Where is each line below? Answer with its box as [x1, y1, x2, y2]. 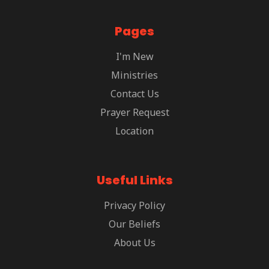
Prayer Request [100, 106, 169, 119]
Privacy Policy [104, 199, 165, 213]
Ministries [111, 68, 158, 82]
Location [115, 124, 154, 138]
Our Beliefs [109, 217, 160, 231]
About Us [113, 236, 156, 250]
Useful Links [96, 172, 173, 189]
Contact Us [110, 87, 159, 101]
